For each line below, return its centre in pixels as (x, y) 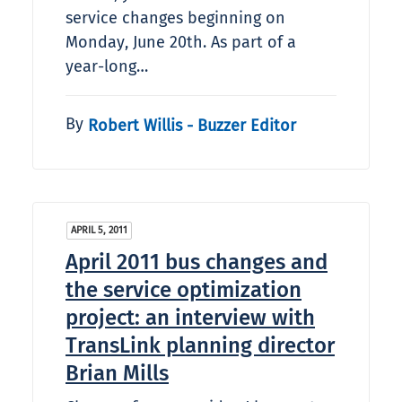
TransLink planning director (200, 346)
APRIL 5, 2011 (99, 231)
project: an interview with (190, 318)
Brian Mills (117, 374)
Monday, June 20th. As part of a (181, 43)
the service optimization (184, 290)
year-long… (107, 67)
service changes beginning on (175, 18)
